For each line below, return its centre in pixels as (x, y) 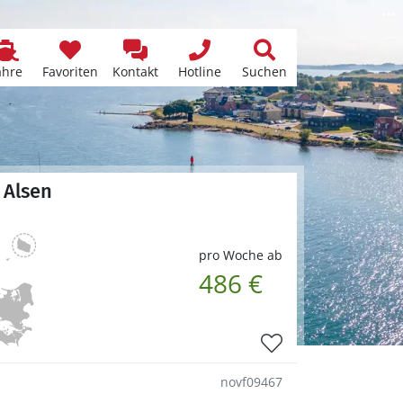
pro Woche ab (241, 255)
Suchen (264, 72)
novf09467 (251, 381)
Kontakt (135, 72)
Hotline (200, 72)
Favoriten (70, 72)
